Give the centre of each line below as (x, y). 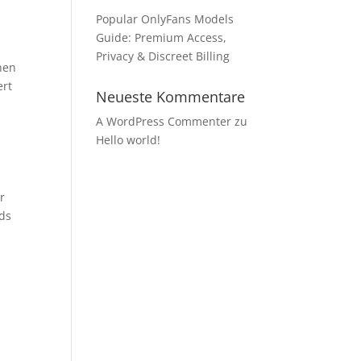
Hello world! (129, 140)
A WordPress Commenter (164, 121)
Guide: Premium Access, (162, 37)
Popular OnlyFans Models (165, 19)
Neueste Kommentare (171, 97)
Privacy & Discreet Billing (163, 56)
